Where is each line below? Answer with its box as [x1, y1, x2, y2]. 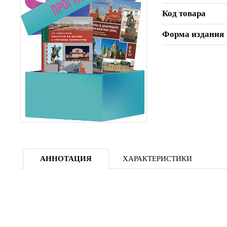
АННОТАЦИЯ [40, 154, 92, 163]
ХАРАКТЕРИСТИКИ [122, 154, 192, 163]
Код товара [162, 8, 206, 18]
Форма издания [162, 29, 224, 39]
